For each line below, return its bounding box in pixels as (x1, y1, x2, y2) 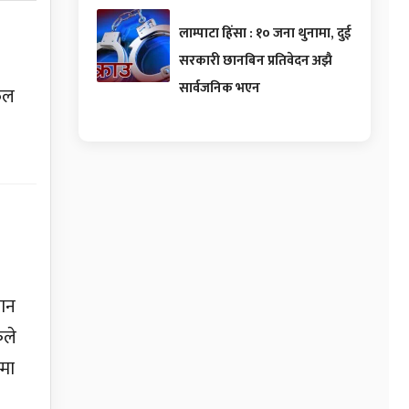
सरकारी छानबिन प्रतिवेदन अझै (179, 49, 332, 72)
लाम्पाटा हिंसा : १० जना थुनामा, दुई (179, 22, 351, 45)
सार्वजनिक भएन (179, 77, 260, 100)
